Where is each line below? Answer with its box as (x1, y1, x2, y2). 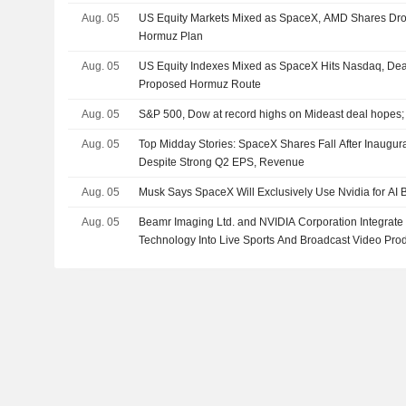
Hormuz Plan (139, 30, 204, 43)
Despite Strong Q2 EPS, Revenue (139, 156, 305, 169)
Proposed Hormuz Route (139, 78, 262, 92)
